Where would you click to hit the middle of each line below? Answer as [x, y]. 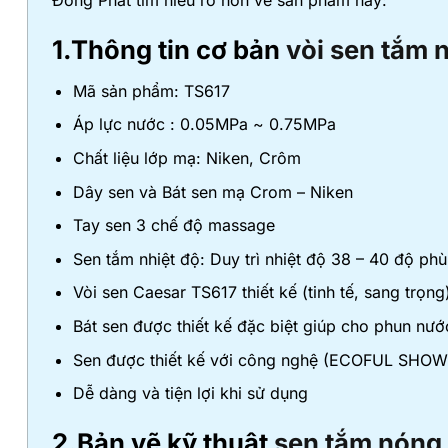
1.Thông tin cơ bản [169, 49]
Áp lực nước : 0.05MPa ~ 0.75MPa [204, 124]
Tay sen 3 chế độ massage [173, 225]
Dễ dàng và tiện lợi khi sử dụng [190, 393]
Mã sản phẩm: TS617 [151, 90]
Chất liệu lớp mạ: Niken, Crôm [186, 157]
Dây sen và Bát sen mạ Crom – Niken [212, 191]
